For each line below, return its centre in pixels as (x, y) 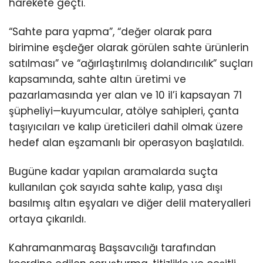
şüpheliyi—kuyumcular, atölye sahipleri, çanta (124, 111)
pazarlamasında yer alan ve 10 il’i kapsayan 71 (125, 95)
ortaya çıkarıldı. (47, 219)
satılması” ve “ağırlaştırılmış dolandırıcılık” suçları (131, 63)
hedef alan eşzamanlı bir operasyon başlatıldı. (126, 143)
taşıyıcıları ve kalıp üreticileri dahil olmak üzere (126, 127)
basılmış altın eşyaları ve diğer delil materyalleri (130, 203)
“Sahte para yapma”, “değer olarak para (110, 32)
